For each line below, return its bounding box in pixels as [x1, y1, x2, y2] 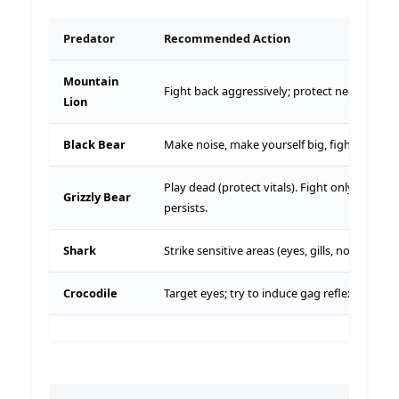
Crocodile [63, 284, 118, 301]
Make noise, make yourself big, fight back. [164, 135, 386, 152]
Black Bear [63, 135, 126, 152]
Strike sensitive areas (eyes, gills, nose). [164, 241, 368, 258]
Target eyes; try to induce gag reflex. [164, 284, 356, 301]
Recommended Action [164, 29, 290, 46]
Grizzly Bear [63, 188, 131, 205]
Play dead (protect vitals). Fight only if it [164, 178, 372, 195]
